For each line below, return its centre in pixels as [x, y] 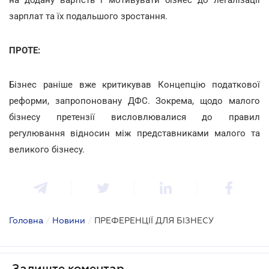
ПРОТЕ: [25, 50]
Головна [26, 220]
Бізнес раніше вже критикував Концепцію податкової [134, 84]
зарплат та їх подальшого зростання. [88, 16]
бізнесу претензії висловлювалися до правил [134, 117]
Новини [69, 220]
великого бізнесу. [47, 149]
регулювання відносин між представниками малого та [134, 133]
